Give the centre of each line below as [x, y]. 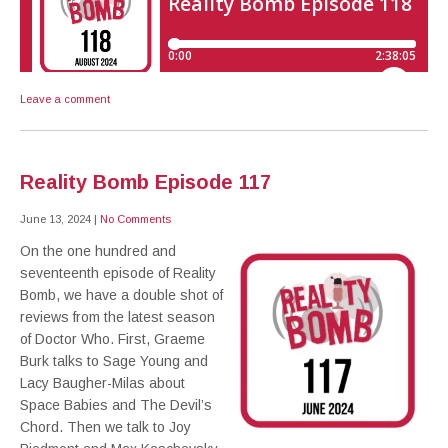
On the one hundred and [98, 251]
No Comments [135, 219]
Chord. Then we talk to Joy [105, 427]
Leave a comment [65, 99]
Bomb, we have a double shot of [121, 295]
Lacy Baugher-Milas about [102, 383]
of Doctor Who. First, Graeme [112, 339]
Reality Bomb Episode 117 [145, 182]
